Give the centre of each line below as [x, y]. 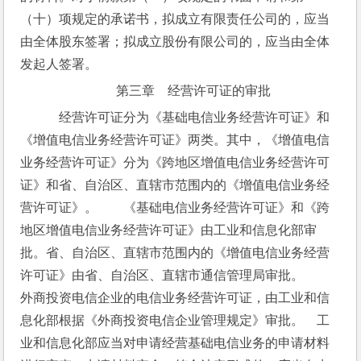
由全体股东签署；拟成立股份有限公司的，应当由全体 [175, 41]
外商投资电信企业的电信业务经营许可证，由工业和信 [175, 298]
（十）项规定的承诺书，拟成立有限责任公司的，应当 [175, 19]
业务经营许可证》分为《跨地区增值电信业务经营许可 [175, 162]
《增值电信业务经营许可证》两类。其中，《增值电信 [175, 140]
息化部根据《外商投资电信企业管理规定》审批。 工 [175, 320]
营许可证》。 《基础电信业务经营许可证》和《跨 [175, 207]
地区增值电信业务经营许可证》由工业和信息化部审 [169, 230]
